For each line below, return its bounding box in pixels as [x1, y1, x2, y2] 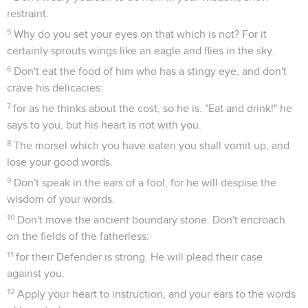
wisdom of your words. [7, 193, 115, 205]
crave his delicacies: [7, 82, 103, 93]
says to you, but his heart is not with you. [7, 119, 201, 131]
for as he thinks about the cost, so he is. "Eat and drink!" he [13, 102, 293, 114]
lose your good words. [7, 156, 113, 168]
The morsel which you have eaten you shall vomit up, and [14, 140, 290, 151]
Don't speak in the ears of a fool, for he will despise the [14, 177, 277, 188]
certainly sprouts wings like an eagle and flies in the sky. [7, 45, 275, 56]
